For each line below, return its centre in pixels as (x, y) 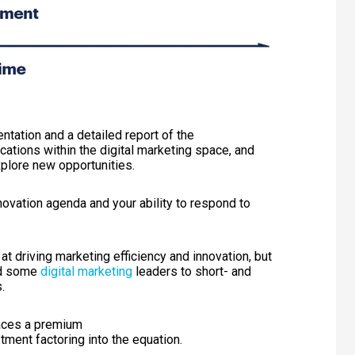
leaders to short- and (192, 271)
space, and (225, 151)
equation (156, 339)
